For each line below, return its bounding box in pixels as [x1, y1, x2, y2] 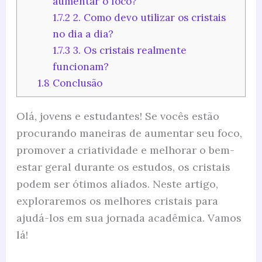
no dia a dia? [53, 27, 113, 40]
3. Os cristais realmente [70, 43, 187, 57]
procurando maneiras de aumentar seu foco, [16, 126, 242, 140]
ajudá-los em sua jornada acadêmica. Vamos [16, 211, 242, 225]
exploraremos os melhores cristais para [16, 194, 218, 208]
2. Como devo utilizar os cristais [70, 11, 226, 24]
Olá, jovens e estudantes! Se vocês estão [16, 109, 219, 123]
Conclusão [50, 76, 103, 89]
